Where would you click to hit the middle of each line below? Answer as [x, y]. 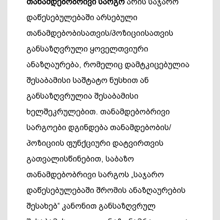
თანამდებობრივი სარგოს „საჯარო [95, 175]
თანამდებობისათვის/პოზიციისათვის [100, 33]
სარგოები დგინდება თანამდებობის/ [99, 127]
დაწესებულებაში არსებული [82, 17]
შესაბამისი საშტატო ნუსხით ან [88, 80]
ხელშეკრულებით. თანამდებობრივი [98, 112]
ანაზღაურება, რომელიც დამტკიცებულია [108, 65]
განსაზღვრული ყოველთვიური [87, 49]
